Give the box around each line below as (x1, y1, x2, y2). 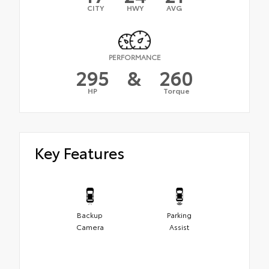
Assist (169, 222, 189, 232)
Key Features (35, 141, 124, 163)
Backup (77, 210, 103, 220)
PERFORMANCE (108, 51, 161, 62)
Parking (167, 210, 192, 220)
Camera (76, 222, 104, 232)
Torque (163, 85, 190, 95)
